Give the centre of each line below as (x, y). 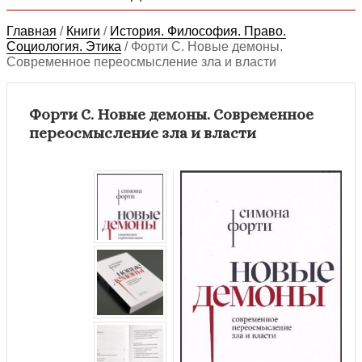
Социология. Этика (64, 46)
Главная (32, 31)
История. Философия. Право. (198, 31)
